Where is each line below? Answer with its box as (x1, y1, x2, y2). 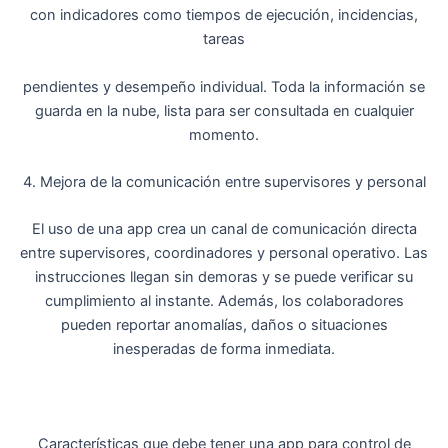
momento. (189, 125, 259, 144)
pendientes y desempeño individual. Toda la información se (23, 77, 425, 96)
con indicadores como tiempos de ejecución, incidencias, (30, 6, 418, 25)
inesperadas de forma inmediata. (113, 340, 335, 359)
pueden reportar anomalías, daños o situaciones (60, 316, 388, 335)
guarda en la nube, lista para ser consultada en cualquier (34, 101, 414, 120)
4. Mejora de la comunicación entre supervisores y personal (22, 173, 426, 192)
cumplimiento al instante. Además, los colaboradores (44, 292, 404, 311)
